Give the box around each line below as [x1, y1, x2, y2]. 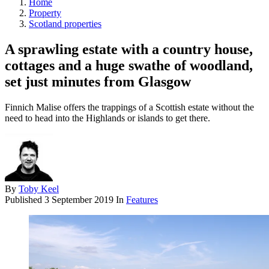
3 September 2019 [44, 194, 113, 205]
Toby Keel [19, 183, 59, 194]
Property [29, 7, 61, 18]
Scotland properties [29, 18, 101, 29]
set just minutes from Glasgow [5, 73, 191, 89]
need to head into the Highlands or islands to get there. [5, 112, 210, 123]
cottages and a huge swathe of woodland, [5, 57, 253, 73]
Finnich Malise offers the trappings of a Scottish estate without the [5, 101, 254, 112]
